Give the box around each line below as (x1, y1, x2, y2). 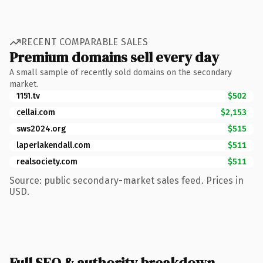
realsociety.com (16, 156, 77, 167)
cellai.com (16, 107, 55, 117)
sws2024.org (16, 123, 66, 134)
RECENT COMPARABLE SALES (21, 36, 149, 48)
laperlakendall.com (16, 140, 90, 150)
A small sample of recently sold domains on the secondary (9, 67, 232, 77)
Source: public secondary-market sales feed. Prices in (9, 174, 244, 186)
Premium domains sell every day (9, 47, 219, 67)
